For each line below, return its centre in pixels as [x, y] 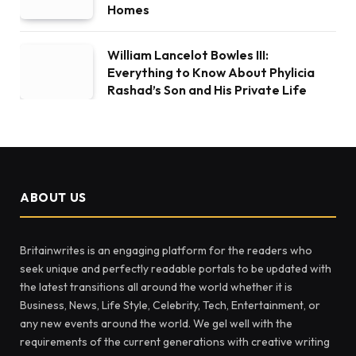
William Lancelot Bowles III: [188, 55]
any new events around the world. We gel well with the [156, 323]
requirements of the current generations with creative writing [175, 342]
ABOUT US [53, 197]
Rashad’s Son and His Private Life [207, 90]
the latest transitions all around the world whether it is [156, 287]
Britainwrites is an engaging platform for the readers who [166, 250]
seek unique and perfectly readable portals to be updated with [176, 269]
